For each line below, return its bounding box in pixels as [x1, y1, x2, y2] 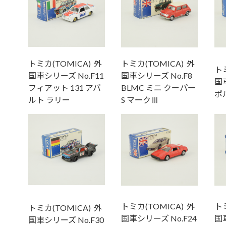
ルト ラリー [28, 95, 70, 105]
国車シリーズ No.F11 [28, 71, 104, 81]
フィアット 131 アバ [28, 83, 101, 93]
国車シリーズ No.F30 [28, 215, 104, 225]
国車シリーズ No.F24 [121, 213, 197, 223]
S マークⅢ [121, 95, 159, 105]
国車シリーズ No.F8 [121, 71, 192, 81]
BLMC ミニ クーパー [121, 83, 196, 93]
